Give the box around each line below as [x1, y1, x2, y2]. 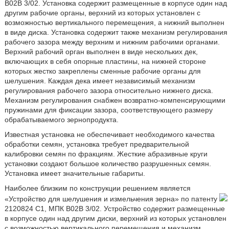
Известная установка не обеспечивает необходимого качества [4, 130, 215, 139]
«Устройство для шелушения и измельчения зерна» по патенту [4, 195, 219, 203]
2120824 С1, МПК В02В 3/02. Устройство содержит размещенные [4, 204, 225, 213]
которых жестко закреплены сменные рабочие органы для [4, 67, 201, 75]
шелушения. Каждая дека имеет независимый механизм [4, 77, 195, 85]
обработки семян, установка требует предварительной [4, 140, 189, 148]
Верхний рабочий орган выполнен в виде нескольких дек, [4, 48, 198, 56]
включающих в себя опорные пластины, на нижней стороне [4, 57, 206, 65]
